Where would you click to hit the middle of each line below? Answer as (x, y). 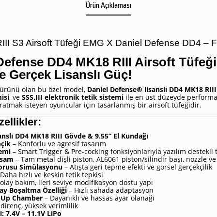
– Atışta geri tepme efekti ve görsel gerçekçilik (137, 167)
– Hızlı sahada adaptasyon (110, 190)
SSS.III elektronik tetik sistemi (73, 97)
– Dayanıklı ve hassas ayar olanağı (99, 198)
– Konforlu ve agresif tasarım (58, 143)
